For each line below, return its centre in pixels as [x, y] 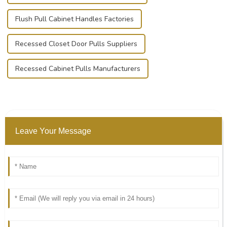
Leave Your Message [53, 131]
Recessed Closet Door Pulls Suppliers [76, 44]
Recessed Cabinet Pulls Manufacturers [78, 69]
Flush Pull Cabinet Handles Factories [74, 19]
